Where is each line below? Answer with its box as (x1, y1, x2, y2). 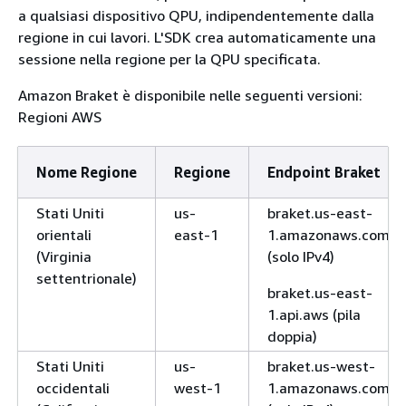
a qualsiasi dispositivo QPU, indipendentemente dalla (18, 5, 374, 24)
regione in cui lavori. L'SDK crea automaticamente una (18, 27, 376, 46)
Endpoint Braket (267, 162, 381, 181)
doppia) (267, 326, 317, 345)
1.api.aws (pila (267, 304, 361, 324)
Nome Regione (36, 162, 137, 181)
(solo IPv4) (267, 246, 334, 266)
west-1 (174, 378, 221, 397)
